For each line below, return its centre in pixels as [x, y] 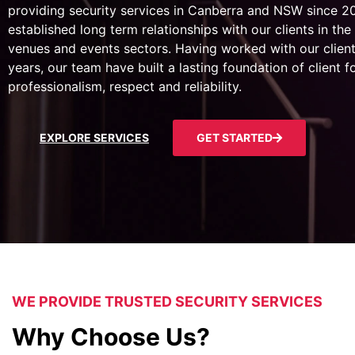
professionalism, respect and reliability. [125, 87]
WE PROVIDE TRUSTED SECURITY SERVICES [167, 302]
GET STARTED [235, 138]
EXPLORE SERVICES [94, 138]
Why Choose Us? [111, 337]
